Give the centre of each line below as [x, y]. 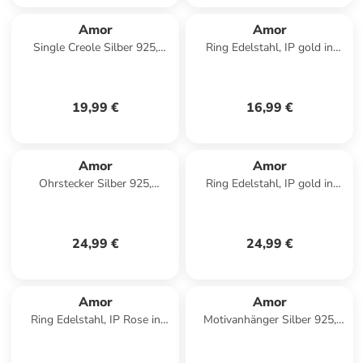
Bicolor [96, 336]
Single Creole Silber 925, [95, 47]
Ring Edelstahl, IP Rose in [95, 320]
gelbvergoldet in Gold [270, 336]
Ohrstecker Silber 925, [96, 184]
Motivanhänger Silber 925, [269, 320]
